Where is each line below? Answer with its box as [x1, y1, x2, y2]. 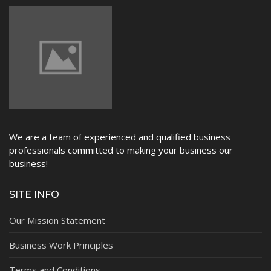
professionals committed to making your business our [9, 144, 233, 157]
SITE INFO [9, 189, 59, 201]
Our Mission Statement [9, 214, 105, 227]
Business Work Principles [9, 239, 113, 252]
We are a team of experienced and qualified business [9, 131, 230, 143]
